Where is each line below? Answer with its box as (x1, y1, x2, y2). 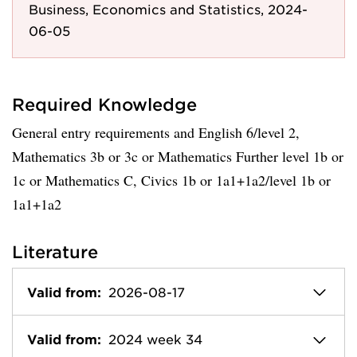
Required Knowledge (12, 94, 197, 114)
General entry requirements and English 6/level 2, (12, 123, 300, 142)
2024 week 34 (108, 331, 202, 347)
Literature (12, 241, 98, 261)
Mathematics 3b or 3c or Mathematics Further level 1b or (12, 147, 343, 166)
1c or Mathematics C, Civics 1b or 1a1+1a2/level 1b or (12, 171, 331, 190)
